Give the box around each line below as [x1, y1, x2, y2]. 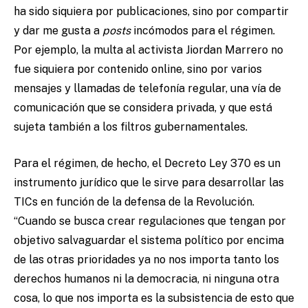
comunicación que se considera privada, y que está [14, 101, 272, 115]
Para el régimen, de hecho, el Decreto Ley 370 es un [14, 157, 280, 170]
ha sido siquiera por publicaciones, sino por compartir [14, 5, 289, 19]
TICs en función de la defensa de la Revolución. [14, 195, 254, 209]
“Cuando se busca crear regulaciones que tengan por [14, 214, 286, 228]
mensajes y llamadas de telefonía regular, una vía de [14, 82, 281, 96]
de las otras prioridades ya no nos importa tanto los [14, 253, 279, 267]
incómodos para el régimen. [131, 24, 275, 38]
